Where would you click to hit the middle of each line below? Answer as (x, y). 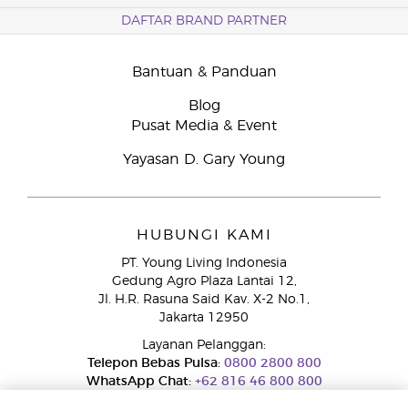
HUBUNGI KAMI (204, 235)
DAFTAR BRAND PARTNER (204, 21)
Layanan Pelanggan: (204, 345)
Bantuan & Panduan (204, 72)
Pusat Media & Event (204, 126)
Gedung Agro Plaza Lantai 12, (204, 281)
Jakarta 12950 (204, 318)
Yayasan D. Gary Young (204, 159)
